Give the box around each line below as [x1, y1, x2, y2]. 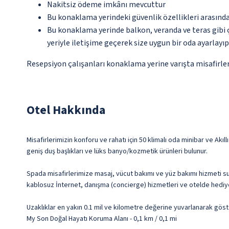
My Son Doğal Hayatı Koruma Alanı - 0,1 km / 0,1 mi [27, 214, 177, 224]
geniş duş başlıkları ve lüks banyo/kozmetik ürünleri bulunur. [27, 146, 208, 157]
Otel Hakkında [27, 101, 105, 120]
